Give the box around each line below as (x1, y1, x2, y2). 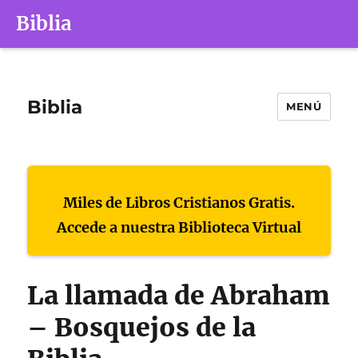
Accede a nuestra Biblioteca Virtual (57, 218, 301, 237)
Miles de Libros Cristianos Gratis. (63, 193, 295, 212)
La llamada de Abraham (27, 280, 331, 312)
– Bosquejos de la (27, 312, 257, 344)
